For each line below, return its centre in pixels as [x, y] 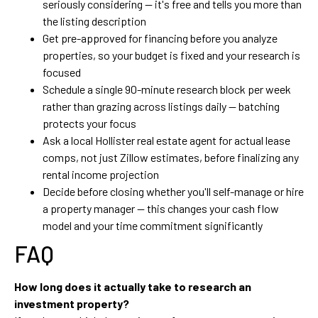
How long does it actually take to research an [133, 286]
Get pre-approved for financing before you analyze [160, 38]
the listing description [94, 21]
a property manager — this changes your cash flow [161, 208]
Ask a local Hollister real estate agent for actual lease [166, 140]
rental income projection [101, 174]
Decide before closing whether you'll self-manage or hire [173, 191]
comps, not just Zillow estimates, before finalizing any [171, 157]
